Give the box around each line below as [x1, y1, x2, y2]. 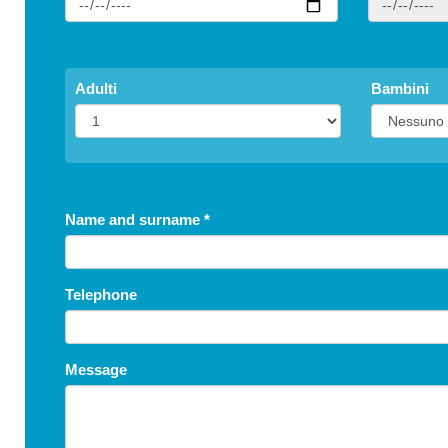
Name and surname [65, 211, 204, 229]
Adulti [75, 80, 117, 98]
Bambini [370, 80, 429, 98]
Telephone [65, 286, 137, 304]
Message [65, 361, 127, 379]
